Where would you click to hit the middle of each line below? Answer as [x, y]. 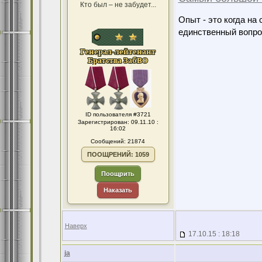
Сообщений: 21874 [118, 141]
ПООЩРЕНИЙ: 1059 [118, 154]
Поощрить [118, 174]
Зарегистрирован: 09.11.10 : [118, 122]
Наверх [76, 226]
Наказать [118, 190]
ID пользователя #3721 [118, 114]
